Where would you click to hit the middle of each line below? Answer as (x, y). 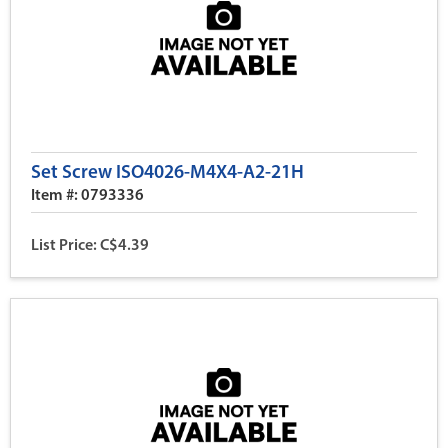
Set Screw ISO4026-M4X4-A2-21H (167, 173)
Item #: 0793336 (87, 196)
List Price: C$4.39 (90, 246)
